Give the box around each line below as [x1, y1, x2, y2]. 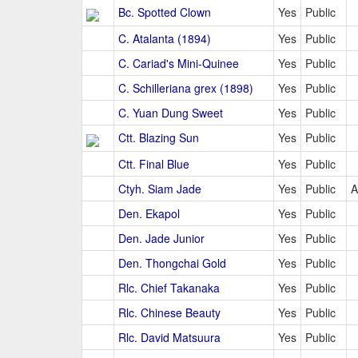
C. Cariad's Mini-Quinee [118, 55, 239, 72]
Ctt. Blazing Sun [118, 129, 199, 146]
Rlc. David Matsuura [118, 329, 221, 346]
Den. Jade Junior [118, 230, 205, 247]
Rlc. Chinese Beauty [118, 304, 221, 321]
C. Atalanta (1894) [118, 30, 211, 47]
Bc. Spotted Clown [118, 4, 211, 21]
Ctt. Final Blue [118, 156, 189, 173]
